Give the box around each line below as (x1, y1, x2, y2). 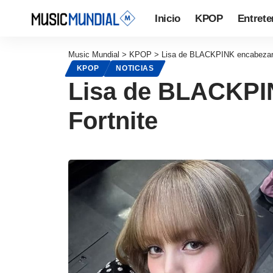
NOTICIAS (116, 65, 154, 73)
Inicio (155, 12, 180, 24)
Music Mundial (68, 50, 119, 59)
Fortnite (68, 107, 158, 135)
